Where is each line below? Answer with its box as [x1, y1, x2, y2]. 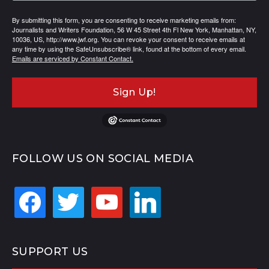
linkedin [128, 187, 161, 199]
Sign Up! [112, 86, 157, 98]
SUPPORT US [11, 245, 88, 259]
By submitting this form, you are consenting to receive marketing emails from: [11, 15, 236, 25]
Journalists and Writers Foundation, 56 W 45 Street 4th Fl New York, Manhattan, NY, [11, 25, 256, 34]
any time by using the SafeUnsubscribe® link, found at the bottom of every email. [11, 44, 246, 53]
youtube [90, 187, 126, 199]
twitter [52, 187, 80, 199]
